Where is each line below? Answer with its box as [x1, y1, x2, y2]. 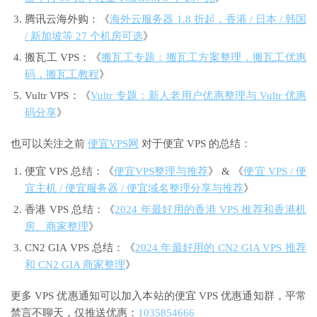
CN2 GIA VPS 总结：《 [25, 241, 135, 253]
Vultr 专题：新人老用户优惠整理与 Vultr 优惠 [91, 89, 307, 101]
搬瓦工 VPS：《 [25, 51, 101, 63]
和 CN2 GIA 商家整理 [25, 258, 125, 270]
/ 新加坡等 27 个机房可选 [25, 30, 143, 42]
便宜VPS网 [88, 137, 139, 149]
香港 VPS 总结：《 [25, 203, 115, 215]
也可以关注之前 [11, 137, 88, 149]
